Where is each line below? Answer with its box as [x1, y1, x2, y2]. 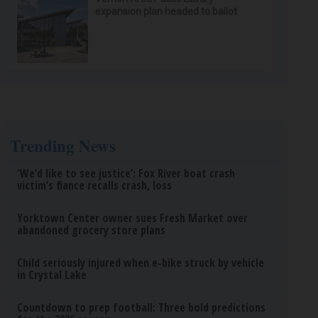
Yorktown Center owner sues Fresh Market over [17, 210, 248, 226]
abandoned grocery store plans [17, 222, 166, 238]
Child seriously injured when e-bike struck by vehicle [17, 255, 265, 270]
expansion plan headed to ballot [95, 6, 238, 17]
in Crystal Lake [17, 267, 87, 283]
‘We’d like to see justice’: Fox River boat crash [17, 165, 236, 181]
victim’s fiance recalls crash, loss [17, 177, 172, 193]
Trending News [10, 133, 116, 158]
